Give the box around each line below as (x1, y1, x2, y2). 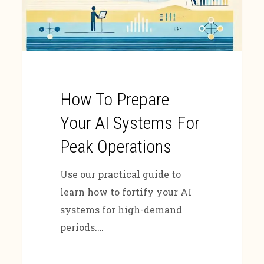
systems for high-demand (60, 203, 182, 216)
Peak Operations (60, 136, 171, 157)
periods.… (60, 221, 104, 234)
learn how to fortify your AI (60, 186, 192, 199)
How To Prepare (60, 89, 169, 110)
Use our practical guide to (60, 168, 181, 181)
